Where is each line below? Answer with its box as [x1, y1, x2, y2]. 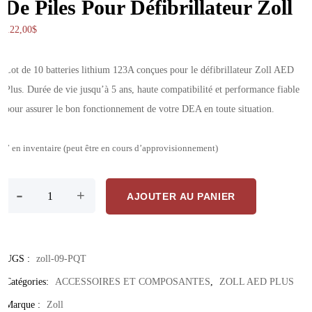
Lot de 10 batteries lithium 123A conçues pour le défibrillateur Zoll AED [5, 64, 295, 76]
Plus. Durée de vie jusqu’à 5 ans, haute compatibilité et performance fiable [5, 84, 300, 95]
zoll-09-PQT [36, 253, 87, 264]
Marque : [5, 299, 44, 310]
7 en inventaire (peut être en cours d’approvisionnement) [5, 143, 219, 154]
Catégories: [5, 276, 52, 287]
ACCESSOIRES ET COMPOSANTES [55, 276, 211, 287]
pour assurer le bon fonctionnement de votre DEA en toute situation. [5, 103, 275, 115]
